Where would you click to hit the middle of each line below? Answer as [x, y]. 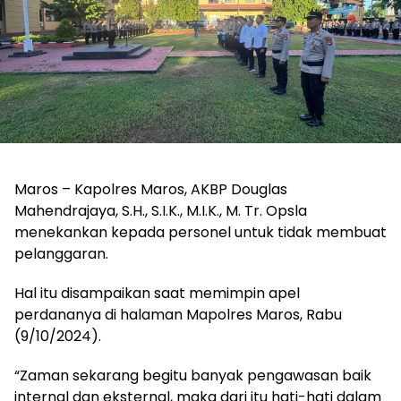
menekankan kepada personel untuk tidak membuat [200, 232]
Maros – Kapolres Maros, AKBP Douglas [151, 189]
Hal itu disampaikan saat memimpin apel [157, 293]
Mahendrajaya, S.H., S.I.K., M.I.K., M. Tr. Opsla [161, 210]
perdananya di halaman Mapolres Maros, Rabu [178, 314]
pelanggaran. [61, 253]
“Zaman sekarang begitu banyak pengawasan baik [193, 375]
